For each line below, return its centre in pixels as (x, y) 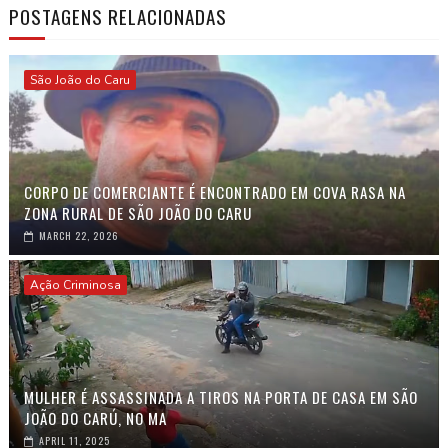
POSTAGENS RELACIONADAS (117, 16)
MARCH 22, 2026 (78, 236)
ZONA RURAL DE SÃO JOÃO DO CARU (137, 213)
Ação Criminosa (75, 285)
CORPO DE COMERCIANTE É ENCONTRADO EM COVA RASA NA (214, 192)
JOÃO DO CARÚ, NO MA (95, 418)
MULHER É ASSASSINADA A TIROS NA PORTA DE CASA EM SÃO (220, 397)
